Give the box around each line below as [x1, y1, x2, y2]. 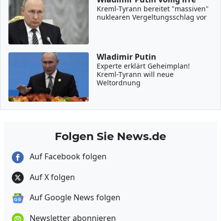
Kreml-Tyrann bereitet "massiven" [97, 4, 209, 13]
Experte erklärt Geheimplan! [97, 61, 190, 71]
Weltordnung [97, 78, 141, 87]
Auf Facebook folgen [28, 151, 107, 162]
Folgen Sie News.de [55, 130, 166, 143]
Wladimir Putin [97, 51, 157, 62]
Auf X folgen [28, 171, 75, 183]
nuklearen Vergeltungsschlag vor [97, 12, 207, 22]
